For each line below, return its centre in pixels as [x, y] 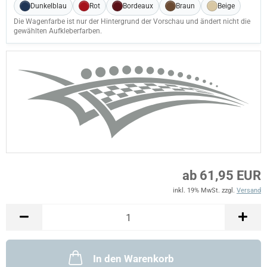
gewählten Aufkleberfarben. [58, 31]
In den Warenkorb [133, 259]
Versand [249, 190]
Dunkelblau [49, 6]
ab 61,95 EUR [222, 176]
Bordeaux [138, 6]
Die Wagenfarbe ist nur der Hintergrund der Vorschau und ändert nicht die [132, 21]
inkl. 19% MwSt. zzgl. [205, 190]
